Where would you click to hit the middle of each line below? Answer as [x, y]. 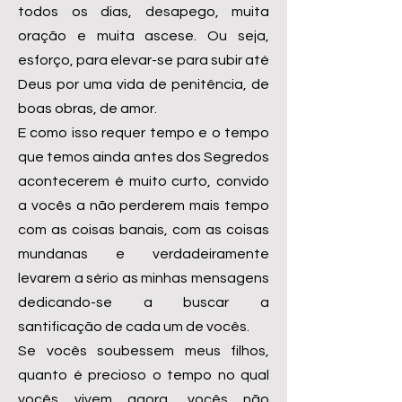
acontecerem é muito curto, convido [144, 181]
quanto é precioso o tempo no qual [144, 375]
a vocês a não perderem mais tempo [144, 205]
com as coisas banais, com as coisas [144, 230]
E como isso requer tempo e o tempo [144, 133]
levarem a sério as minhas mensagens [144, 278]
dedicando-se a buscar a [144, 302]
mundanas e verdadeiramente [144, 254]
